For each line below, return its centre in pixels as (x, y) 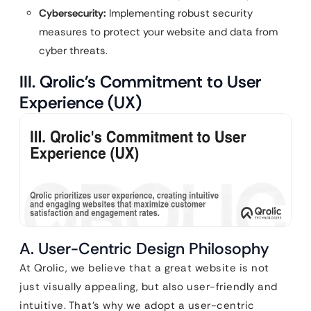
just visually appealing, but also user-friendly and (149, 287)
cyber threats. (73, 50)
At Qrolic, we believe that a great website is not (144, 268)
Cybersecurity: (73, 13)
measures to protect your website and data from (158, 32)
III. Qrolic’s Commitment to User (140, 81)
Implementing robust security (179, 13)
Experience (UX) (81, 102)
